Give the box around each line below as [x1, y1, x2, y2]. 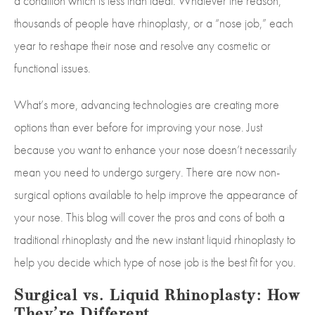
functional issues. [14, 59, 91, 76]
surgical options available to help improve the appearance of [14, 186, 297, 202]
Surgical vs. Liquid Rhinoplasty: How [14, 288, 300, 304]
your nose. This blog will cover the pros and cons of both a [14, 208, 285, 225]
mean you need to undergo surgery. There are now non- [14, 163, 280, 180]
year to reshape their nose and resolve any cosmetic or [14, 37, 271, 53]
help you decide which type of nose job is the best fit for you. [14, 253, 296, 270]
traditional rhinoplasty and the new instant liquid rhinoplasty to [14, 231, 295, 247]
